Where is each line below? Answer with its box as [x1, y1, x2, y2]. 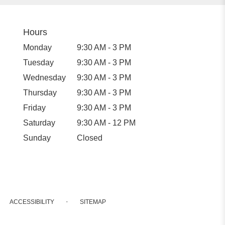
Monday [23, 43, 52, 52]
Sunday [23, 133, 51, 142]
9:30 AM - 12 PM [77, 118, 136, 127]
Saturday [23, 118, 55, 127]
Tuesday [23, 58, 54, 67]
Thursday [23, 88, 57, 97]
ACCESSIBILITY [9, 198, 54, 205]
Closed [77, 133, 103, 142]
